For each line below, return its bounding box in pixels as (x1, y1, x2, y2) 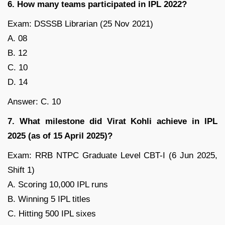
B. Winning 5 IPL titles (8, 194, 90, 204)
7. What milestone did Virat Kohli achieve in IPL (8, 117, 217, 127)
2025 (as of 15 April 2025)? (8, 131, 113, 141)
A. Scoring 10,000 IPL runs (8, 180, 108, 190)
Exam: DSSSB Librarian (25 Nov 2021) (8, 19, 153, 29)
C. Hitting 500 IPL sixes (8, 209, 96, 219)
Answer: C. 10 (8, 97, 61, 107)
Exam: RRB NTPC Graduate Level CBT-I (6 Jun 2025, (8, 151, 217, 161)
